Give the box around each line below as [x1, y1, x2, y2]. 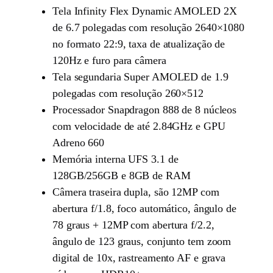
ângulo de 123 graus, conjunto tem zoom [52, 235, 232, 248]
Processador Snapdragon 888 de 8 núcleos [52, 104, 237, 116]
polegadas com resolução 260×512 [52, 87, 204, 100]
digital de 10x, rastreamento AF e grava [52, 252, 226, 264]
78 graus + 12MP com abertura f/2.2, [52, 219, 214, 232]
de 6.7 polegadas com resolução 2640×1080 [52, 21, 245, 34]
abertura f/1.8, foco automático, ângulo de [52, 202, 236, 215]
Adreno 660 [52, 136, 105, 149]
